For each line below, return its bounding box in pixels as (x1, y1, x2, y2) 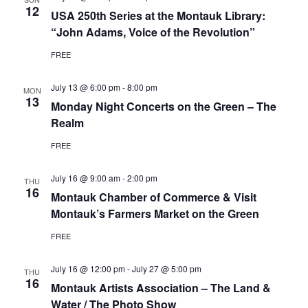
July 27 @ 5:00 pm (131, 263, 201, 274)
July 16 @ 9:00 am (50, 172, 120, 184)
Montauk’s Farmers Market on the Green (50, 206, 259, 221)
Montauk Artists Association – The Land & (50, 280, 271, 296)
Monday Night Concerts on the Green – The (50, 98, 276, 114)
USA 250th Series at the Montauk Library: (50, 8, 265, 23)
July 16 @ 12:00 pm (50, 263, 125, 274)
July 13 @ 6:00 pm (50, 81, 120, 93)
